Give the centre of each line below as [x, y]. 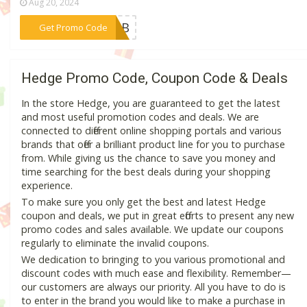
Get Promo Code [73, 27]
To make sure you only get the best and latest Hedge [144, 202]
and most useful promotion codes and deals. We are [140, 117]
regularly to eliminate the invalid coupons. [115, 243]
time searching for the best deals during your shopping [146, 172]
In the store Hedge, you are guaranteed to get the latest [151, 103]
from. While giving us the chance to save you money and [148, 158]
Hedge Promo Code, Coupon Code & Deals [155, 78]
